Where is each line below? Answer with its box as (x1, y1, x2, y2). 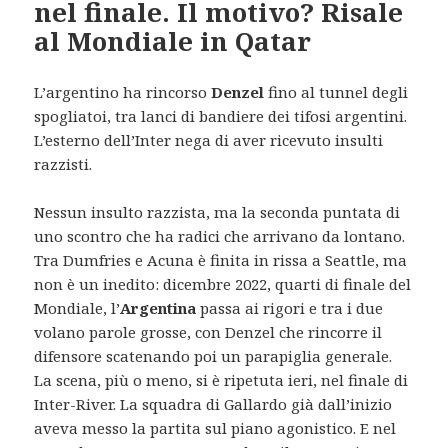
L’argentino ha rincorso (34, 81, 212, 102)
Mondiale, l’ (34, 297, 121, 318)
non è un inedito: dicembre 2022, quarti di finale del (34, 273, 412, 294)
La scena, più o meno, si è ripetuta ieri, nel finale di (34, 369, 409, 390)
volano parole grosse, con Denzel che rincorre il (34, 321, 383, 342)
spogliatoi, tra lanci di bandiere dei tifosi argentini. (34, 105, 408, 126)
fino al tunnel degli (264, 81, 409, 102)
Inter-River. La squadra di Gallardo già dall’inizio (34, 393, 393, 414)
